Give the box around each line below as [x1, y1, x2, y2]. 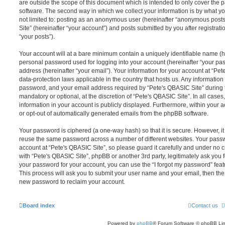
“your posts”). [19, 33, 55, 40]
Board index [23, 202, 55, 208]
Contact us [191, 202, 218, 208]
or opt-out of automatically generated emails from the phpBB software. [19, 109, 208, 117]
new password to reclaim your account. [19, 178, 125, 185]
